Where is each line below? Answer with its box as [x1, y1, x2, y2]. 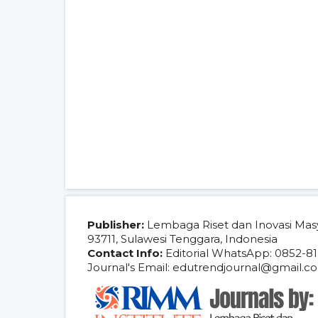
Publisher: [87, 218, 144, 232]
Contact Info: [87, 246, 163, 261]
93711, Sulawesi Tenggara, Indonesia [87, 232, 278, 246]
